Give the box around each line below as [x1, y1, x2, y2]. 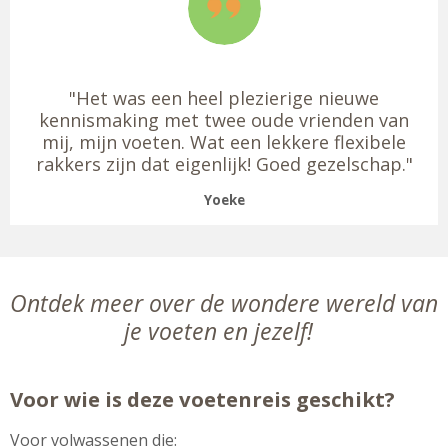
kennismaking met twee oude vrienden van [39, 108, 409, 133]
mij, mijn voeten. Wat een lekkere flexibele [42, 130, 406, 155]
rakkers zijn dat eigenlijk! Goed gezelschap [35, 152, 402, 177]
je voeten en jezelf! [123, 315, 325, 348]
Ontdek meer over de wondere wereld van [10, 287, 438, 320]
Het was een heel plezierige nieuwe [76, 86, 379, 111]
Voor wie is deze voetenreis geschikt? [10, 385, 395, 414]
